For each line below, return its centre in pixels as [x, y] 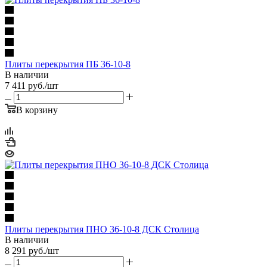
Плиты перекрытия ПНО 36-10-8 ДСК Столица [102, 229]
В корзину [37, 110]
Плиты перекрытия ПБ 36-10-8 [68, 64]
